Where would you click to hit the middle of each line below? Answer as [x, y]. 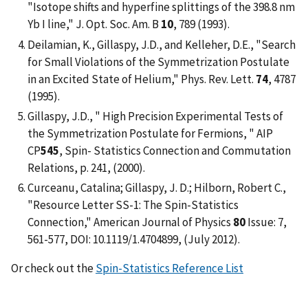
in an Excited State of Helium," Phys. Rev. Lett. [142, 79]
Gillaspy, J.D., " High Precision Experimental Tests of [155, 116]
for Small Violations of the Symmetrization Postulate [158, 62]
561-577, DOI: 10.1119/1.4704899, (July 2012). [134, 240]
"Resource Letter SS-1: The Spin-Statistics [133, 205]
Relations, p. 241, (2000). [86, 167]
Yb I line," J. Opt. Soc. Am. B [94, 24]
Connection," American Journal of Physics [130, 222]
